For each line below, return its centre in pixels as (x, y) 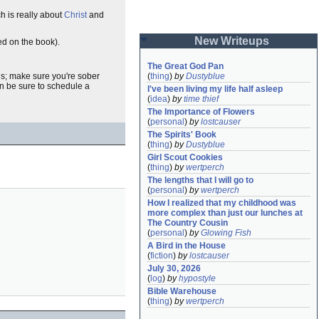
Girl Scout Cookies (185, 157)
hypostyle (197, 278)
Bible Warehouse (182, 291)
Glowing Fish (226, 233)
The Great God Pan (185, 66)
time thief (201, 99)
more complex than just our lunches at (225, 213)
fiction (162, 256)
